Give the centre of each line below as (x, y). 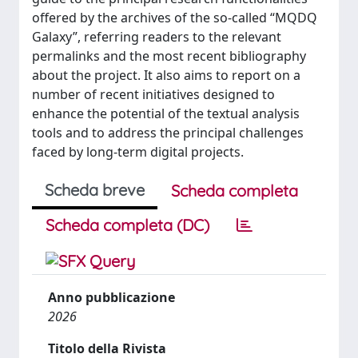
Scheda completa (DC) (127, 225)
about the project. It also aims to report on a (166, 75)
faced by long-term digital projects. (138, 151)
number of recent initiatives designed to (153, 94)
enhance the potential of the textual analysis (166, 113)
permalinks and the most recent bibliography (169, 56)
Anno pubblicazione (111, 297)
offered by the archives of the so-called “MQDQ (175, 17)
